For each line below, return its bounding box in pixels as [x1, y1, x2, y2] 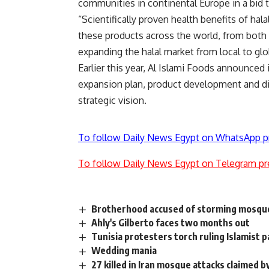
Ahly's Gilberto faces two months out [91, 217, 250, 229]
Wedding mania [91, 244, 157, 257]
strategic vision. [78, 94, 147, 107]
